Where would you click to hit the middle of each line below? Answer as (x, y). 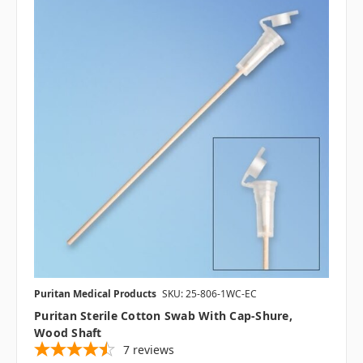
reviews (154, 350)
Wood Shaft (68, 333)
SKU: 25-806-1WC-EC (209, 294)
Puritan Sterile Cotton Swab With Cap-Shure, (163, 316)
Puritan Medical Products (95, 294)
